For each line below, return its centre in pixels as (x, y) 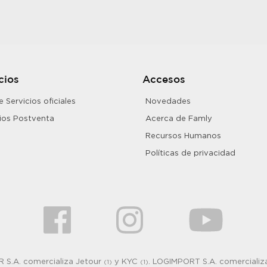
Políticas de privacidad (190, 152)
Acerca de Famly (179, 118)
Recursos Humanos (183, 135)
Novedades (168, 100)
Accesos (164, 80)
